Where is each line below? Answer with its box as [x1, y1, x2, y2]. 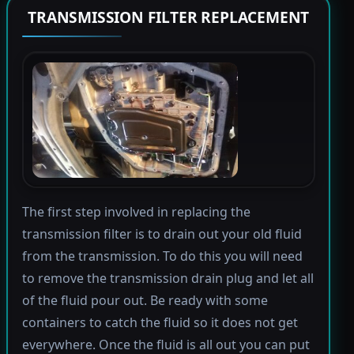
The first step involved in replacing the [21, 203, 250, 221]
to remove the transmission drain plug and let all [21, 269, 314, 288]
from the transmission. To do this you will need [21, 247, 303, 265]
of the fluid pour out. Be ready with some [21, 292, 268, 310]
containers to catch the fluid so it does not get [21, 314, 298, 332]
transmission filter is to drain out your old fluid [21, 225, 302, 243]
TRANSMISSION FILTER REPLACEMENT [28, 6, 310, 28]
